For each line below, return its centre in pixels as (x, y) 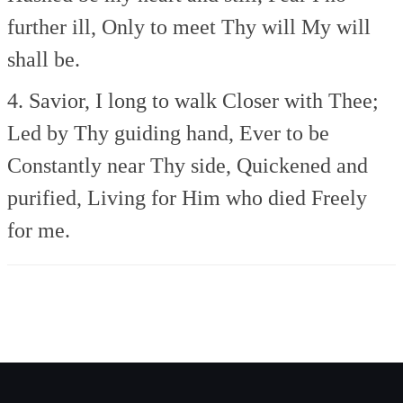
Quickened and (300, 165)
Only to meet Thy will (197, 27)
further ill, (52, 27)
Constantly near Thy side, (120, 165)
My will (334, 27)
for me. (39, 230)
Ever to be (282, 133)
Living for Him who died (194, 197)
